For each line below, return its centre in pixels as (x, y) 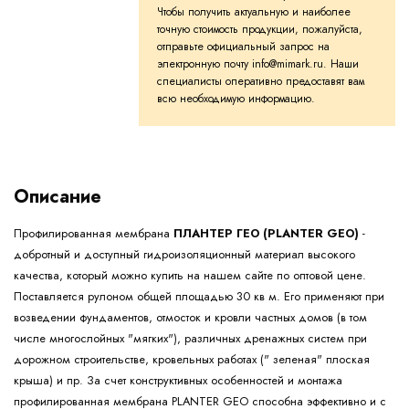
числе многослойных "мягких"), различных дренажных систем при (190, 339)
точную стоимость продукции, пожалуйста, (260, 30)
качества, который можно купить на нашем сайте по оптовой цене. (190, 276)
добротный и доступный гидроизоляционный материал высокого (184, 255)
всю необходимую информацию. (236, 99)
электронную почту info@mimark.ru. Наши (258, 64)
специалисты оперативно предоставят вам (261, 82)
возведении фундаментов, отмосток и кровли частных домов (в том (190, 318)
